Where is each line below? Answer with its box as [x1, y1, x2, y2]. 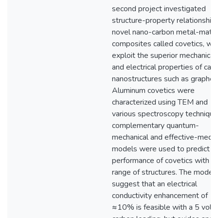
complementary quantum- [112, 120, 199, 131]
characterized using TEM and [112, 97, 208, 108]
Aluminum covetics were [112, 85, 195, 96]
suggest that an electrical [112, 179, 197, 189]
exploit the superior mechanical [112, 50, 216, 61]
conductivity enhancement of [112, 190, 208, 201]
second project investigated [112, 3, 206, 14]
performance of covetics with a [112, 155, 215, 166]
